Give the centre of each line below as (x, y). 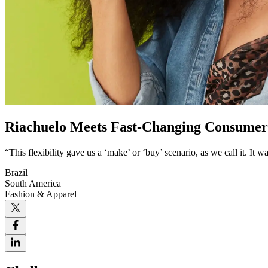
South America (33, 184)
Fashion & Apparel (41, 194)
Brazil (16, 173)
